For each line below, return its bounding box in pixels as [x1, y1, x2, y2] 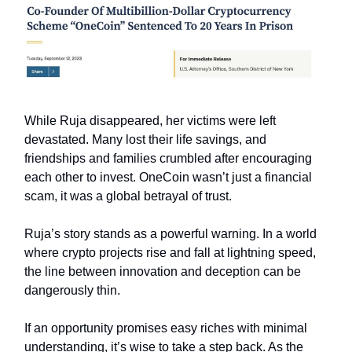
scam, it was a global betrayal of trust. [24, 189, 232, 203]
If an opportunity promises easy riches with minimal [24, 321, 307, 335]
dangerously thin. [24, 284, 123, 298]
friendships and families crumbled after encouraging [24, 152, 312, 166]
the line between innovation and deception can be [24, 265, 301, 279]
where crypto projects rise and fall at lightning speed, [24, 246, 316, 260]
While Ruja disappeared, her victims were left [24, 114, 276, 128]
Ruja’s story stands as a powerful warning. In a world [24, 227, 317, 241]
